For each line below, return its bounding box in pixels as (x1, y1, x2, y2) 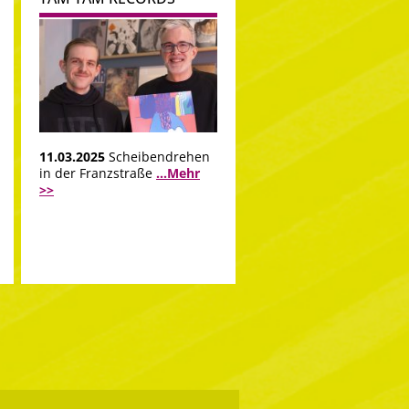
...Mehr (156, 164, 200, 183)
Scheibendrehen (109, 148, 210, 166)
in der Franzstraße (39, 164, 156, 183)
